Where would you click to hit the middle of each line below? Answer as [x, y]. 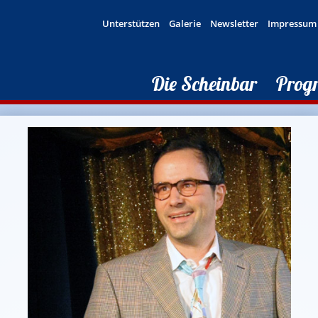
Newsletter [234, 24]
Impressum [292, 24]
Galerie [185, 24]
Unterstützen [131, 24]
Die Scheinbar [204, 84]
